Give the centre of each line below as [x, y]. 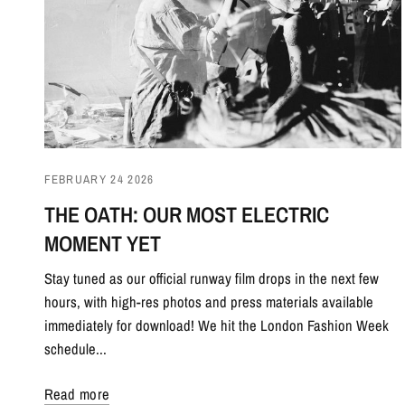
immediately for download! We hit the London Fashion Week [216, 325]
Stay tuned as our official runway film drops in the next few [211, 278]
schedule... [75, 348]
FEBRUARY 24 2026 [99, 179]
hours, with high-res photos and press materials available [208, 301]
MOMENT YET [102, 243]
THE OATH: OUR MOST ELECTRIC [186, 214]
